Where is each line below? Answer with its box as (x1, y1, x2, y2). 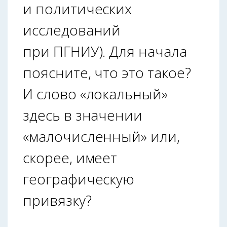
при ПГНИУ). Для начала (23, 41, 187, 61)
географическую (23, 169, 135, 188)
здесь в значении (23, 105, 143, 125)
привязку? (23, 190, 92, 210)
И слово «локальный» (23, 84, 168, 103)
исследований (23, 20, 121, 40)
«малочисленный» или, (23, 126, 180, 146)
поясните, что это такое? (23, 62, 191, 82)
